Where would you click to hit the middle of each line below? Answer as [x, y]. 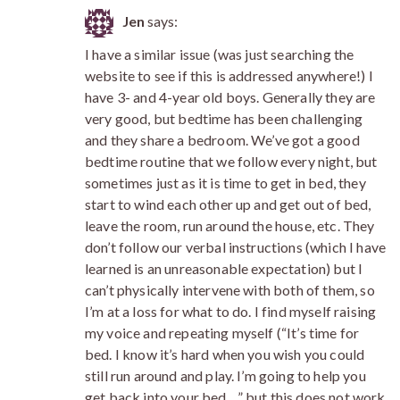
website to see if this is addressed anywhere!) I [229, 75]
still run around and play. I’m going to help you [225, 375]
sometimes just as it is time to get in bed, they [225, 182]
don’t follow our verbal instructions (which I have [236, 246]
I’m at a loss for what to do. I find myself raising [231, 311]
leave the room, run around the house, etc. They [230, 225]
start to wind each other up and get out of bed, [228, 204]
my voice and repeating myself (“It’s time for [222, 332]
